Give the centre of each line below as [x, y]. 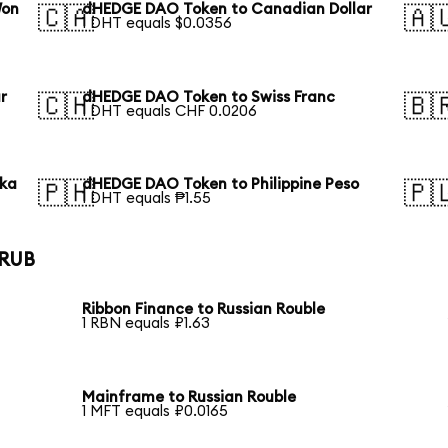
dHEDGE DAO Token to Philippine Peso [221, 185]
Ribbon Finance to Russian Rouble [204, 309]
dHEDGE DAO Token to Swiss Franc [209, 97]
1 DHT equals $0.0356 [157, 23]
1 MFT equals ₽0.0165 [155, 411]
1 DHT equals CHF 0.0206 [170, 111]
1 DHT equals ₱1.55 [147, 199]
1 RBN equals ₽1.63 [146, 323]
